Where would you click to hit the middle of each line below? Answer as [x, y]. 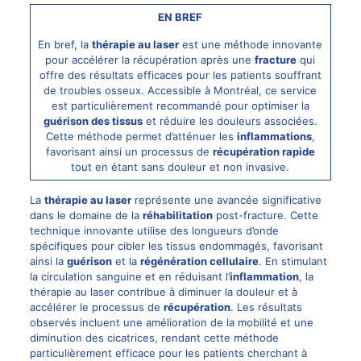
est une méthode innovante [251, 44]
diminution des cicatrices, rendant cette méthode [154, 337]
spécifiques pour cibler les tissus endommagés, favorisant [176, 245]
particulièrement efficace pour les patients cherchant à [168, 353]
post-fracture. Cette [265, 215]
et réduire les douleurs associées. [230, 120]
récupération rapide [263, 151]
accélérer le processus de [96, 307]
